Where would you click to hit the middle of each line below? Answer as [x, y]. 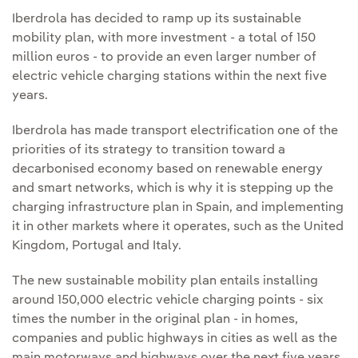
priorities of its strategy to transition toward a [149, 151]
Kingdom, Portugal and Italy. [100, 247]
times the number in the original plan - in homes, [155, 320]
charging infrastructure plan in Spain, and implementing [178, 208]
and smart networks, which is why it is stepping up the [173, 189]
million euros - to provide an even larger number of [164, 58]
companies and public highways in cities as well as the [175, 339]
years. [30, 96]
